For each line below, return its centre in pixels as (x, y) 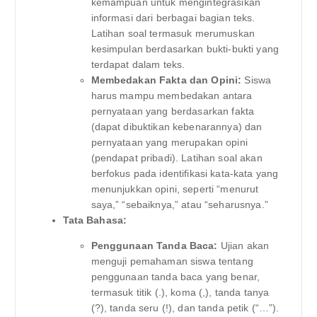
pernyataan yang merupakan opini (169, 142)
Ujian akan (243, 245)
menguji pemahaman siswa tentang (172, 261)
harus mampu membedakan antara (172, 95)
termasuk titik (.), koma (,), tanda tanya (180, 292)
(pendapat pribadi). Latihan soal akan (177, 157)
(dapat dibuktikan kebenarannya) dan (177, 126)
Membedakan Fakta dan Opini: (166, 80)
